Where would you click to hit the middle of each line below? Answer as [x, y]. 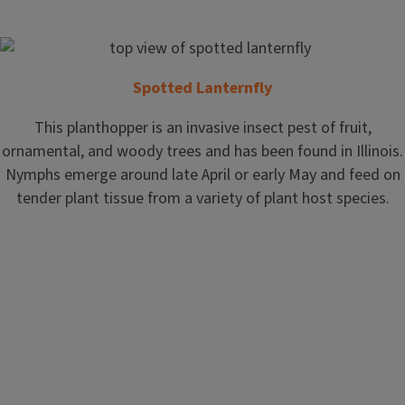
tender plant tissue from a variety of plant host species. [202, 198]
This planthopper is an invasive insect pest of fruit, [202, 128]
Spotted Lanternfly [202, 88]
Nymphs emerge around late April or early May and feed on [202, 175]
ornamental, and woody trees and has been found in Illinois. [202, 151]
